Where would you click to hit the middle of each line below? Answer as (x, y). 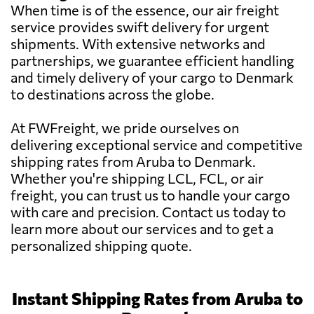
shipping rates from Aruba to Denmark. (133, 162)
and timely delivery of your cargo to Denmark (152, 77)
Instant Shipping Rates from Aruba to (157, 299)
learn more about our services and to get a (142, 229)
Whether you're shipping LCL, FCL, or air (137, 178)
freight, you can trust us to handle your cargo (150, 195)
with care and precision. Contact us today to (148, 212)
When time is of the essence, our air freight (145, 10)
